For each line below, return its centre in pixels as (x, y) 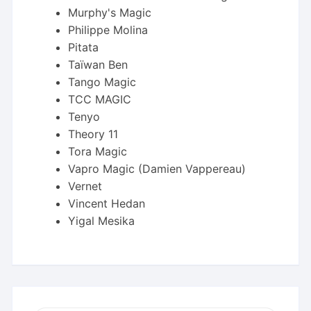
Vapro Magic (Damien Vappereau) (157, 169)
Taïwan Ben (98, 65)
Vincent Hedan (107, 204)
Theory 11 (93, 134)
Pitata (84, 48)
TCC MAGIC (100, 100)
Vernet (85, 186)
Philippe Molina (108, 30)
